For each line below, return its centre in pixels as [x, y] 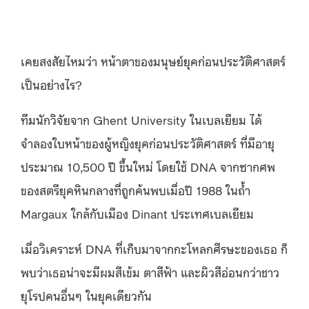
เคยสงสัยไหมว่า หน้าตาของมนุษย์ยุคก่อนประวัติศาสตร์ [153, 61]
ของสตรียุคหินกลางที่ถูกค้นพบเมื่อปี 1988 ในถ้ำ [136, 190]
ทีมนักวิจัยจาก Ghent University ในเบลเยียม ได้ [141, 119]
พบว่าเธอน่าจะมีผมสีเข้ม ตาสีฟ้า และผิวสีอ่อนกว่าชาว [150, 272]
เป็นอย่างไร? [51, 84]
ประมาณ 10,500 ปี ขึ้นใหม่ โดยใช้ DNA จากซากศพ [148, 166]
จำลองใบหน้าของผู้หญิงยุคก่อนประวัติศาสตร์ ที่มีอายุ [148, 143]
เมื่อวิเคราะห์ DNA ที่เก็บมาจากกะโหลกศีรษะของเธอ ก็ [154, 248]
